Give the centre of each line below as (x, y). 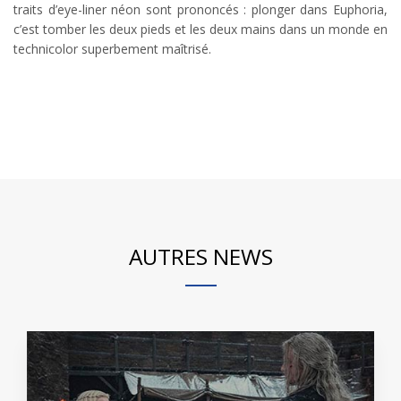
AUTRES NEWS (200, 256)
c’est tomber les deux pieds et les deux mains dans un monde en (200, 29)
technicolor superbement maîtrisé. (112, 48)
